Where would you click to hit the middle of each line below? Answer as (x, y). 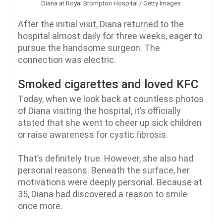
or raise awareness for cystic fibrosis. (93, 134)
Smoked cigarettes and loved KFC (108, 84)
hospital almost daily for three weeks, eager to (110, 36)
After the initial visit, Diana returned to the (101, 24)
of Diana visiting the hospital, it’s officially (99, 111)
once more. (40, 206)
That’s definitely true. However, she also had (106, 158)
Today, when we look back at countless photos (111, 99)
